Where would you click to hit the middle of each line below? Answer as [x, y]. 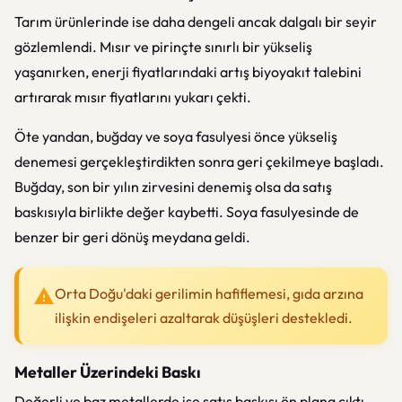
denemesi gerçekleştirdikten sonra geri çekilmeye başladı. [199, 162]
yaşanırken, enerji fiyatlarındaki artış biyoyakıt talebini [188, 72]
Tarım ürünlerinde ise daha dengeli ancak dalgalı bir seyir [196, 22]
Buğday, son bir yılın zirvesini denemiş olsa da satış [173, 187]
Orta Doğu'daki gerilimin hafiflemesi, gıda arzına [209, 293]
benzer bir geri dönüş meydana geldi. [132, 237]
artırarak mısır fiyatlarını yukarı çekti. [133, 97]
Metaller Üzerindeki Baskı [108, 372]
